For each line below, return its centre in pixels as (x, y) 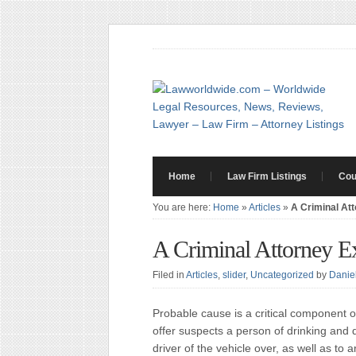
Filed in (169, 275)
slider (234, 275)
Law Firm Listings (267, 176)
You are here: (183, 207)
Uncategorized (282, 275)
